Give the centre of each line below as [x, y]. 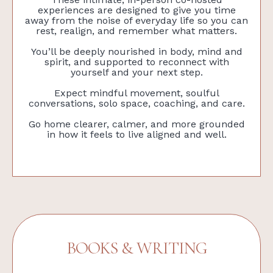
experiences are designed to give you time [136, 10]
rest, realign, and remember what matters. [136, 30]
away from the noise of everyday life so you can [136, 20]
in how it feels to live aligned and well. [136, 134]
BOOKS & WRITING [136, 248]
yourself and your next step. [136, 72]
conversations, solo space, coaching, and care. [136, 103]
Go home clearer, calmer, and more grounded [136, 124]
